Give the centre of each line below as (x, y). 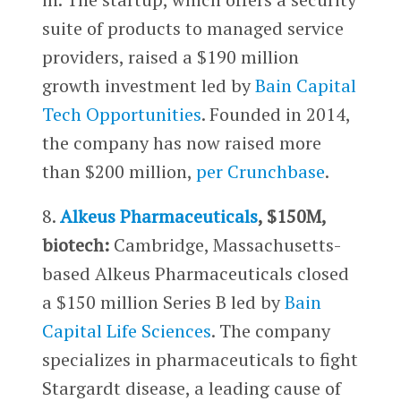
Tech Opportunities (121, 114)
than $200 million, (119, 171)
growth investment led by (148, 85)
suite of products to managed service (192, 28)
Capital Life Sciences (126, 330)
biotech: (75, 244)
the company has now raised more (181, 142)
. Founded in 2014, (275, 114)
